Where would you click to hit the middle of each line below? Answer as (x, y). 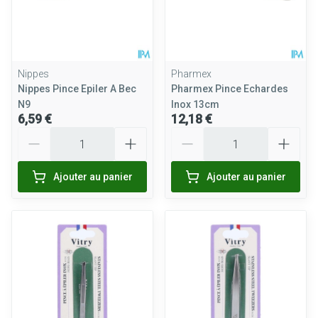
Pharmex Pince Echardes (230, 89)
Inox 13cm (195, 104)
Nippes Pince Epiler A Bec (77, 89)
